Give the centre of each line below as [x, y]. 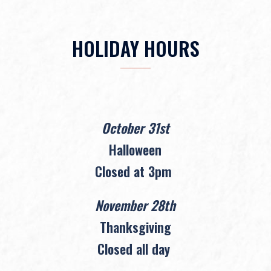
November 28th [135, 205]
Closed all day [133, 248]
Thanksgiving [135, 227]
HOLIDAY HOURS [135, 48]
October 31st [135, 127]
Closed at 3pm [134, 171]
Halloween [135, 149]
